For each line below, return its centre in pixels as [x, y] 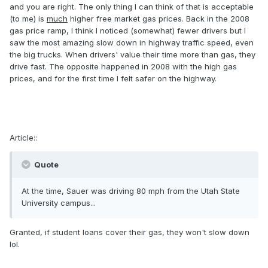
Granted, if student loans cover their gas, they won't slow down [130, 232]
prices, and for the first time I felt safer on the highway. [113, 79]
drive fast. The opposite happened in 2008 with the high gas [123, 67]
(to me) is [28, 19]
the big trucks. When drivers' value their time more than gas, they [133, 55]
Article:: [23, 138]
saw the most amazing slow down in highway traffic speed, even [132, 43]
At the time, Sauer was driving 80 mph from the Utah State [131, 191]
